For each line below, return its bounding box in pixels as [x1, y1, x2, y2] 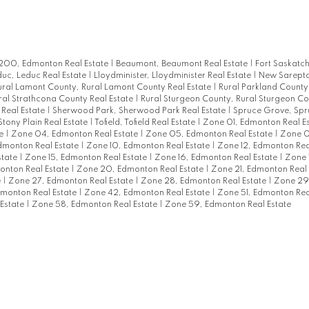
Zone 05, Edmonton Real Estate [145, 130, 275, 139]
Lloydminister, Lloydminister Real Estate [93, 71, 253, 80]
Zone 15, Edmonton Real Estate [24, 153, 149, 162]
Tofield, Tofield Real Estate [94, 118, 197, 127]
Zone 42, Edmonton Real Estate [83, 188, 212, 197]
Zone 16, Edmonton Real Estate [154, 153, 279, 162]
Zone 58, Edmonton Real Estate [31, 200, 159, 209]
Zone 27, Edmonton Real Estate [8, 177, 135, 186]
